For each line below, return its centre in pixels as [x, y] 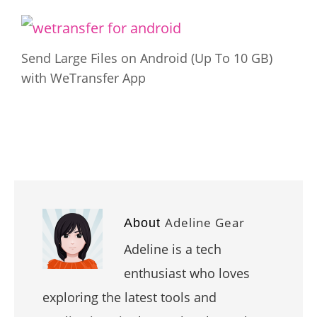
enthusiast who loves [187, 273]
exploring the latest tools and [129, 297]
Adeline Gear [205, 223]
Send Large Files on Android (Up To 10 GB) [147, 58]
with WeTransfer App [83, 78]
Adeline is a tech [173, 249]
